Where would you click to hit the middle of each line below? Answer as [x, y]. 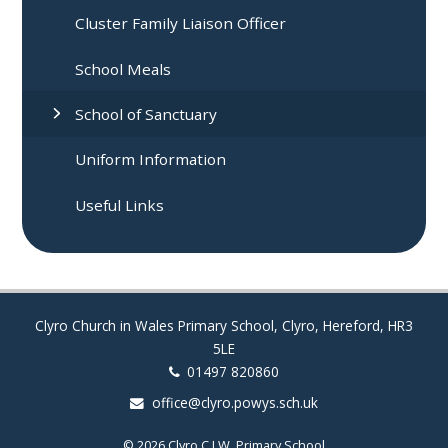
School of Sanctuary [146, 113]
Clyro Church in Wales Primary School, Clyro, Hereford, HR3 [224, 325]
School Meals [123, 68]
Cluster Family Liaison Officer [181, 23]
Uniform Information [151, 159]
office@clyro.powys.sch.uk [234, 402]
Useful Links [120, 204]
